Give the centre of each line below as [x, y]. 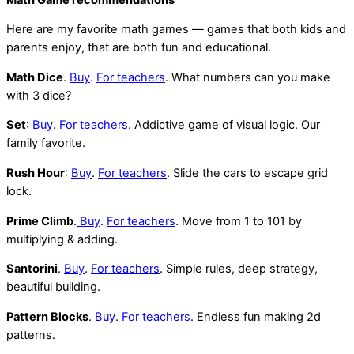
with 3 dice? [40, 95]
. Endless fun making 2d [256, 316]
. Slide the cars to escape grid [247, 173]
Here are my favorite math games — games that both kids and [176, 30]
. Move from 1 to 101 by [239, 221]
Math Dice [35, 77]
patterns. [31, 335]
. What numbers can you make [248, 77]
